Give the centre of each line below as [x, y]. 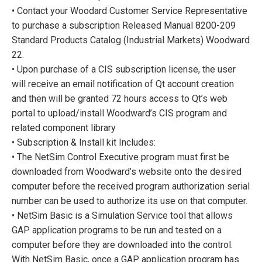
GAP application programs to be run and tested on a [117, 230]
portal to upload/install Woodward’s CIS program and [119, 113]
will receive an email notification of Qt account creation [123, 84]
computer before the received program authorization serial [131, 186]
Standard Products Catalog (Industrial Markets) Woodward [131, 40]
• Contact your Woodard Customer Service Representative [130, 11]
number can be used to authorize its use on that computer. [130, 201]
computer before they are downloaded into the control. [122, 244]
